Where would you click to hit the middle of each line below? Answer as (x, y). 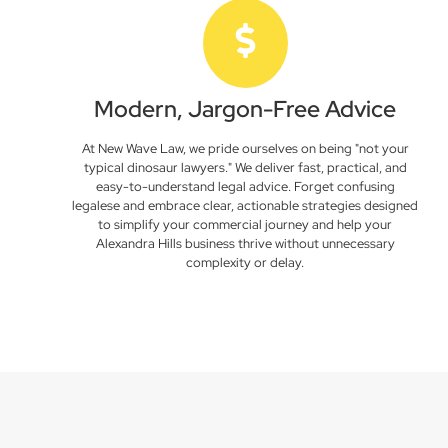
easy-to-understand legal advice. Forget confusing (245, 186)
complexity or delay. (245, 262)
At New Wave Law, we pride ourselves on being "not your (245, 148)
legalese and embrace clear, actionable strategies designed (245, 205)
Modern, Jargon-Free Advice (245, 109)
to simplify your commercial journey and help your (245, 224)
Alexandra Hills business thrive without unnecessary (245, 243)
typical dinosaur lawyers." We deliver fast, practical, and (245, 167)
